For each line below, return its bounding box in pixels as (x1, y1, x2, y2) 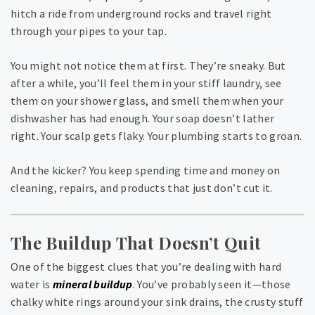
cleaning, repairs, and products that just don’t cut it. (11, 181, 273, 195)
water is (11, 277, 53, 292)
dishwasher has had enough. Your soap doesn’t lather (11, 111, 275, 126)
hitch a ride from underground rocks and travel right (11, 6, 272, 21)
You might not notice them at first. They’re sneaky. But (11, 58, 286, 73)
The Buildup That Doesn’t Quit (11, 231, 262, 255)
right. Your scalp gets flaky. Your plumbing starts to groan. (11, 129, 302, 143)
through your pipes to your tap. (11, 24, 167, 39)
